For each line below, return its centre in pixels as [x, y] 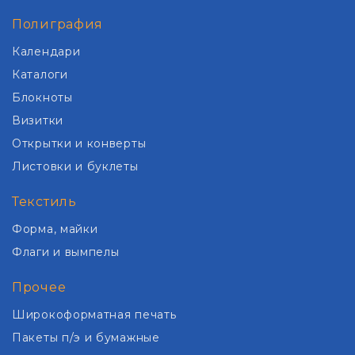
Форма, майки [55, 229]
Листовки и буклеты [75, 167]
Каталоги [40, 75]
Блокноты [42, 98]
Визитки [38, 121]
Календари [46, 52]
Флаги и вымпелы [66, 252]
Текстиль [44, 202]
